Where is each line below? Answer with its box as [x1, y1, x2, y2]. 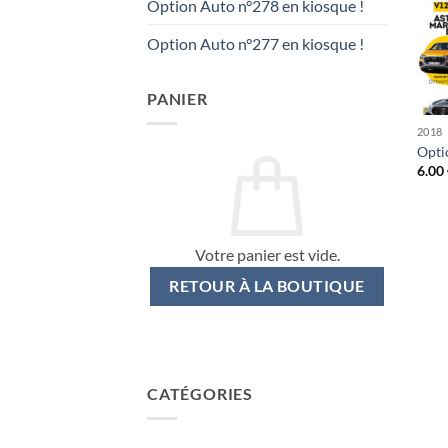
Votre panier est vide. [194, 245, 340, 264]
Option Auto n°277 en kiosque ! [147, 34, 364, 54]
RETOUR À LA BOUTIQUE [169, 277, 365, 295]
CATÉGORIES [147, 384, 253, 404]
